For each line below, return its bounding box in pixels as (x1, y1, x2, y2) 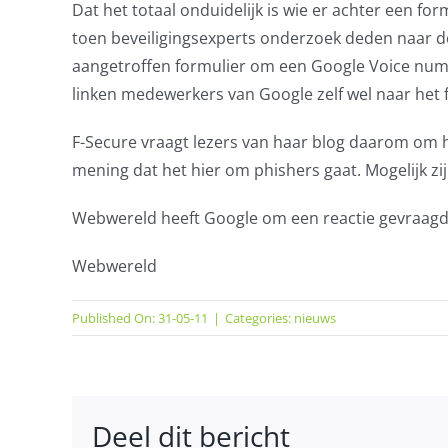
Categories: (224, 309, 294, 327)
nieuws (293, 309, 336, 327)
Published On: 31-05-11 (71, 309, 208, 327)
